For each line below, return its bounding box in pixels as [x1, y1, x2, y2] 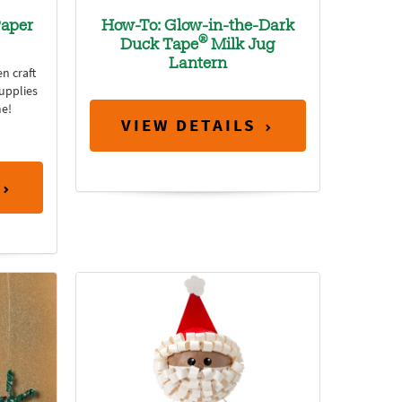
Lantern [168, 56, 227, 73]
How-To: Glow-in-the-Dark [100, 18, 294, 35]
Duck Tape [119, 37, 198, 54]
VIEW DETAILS [121, 114, 258, 137]
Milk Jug [206, 37, 275, 54]
